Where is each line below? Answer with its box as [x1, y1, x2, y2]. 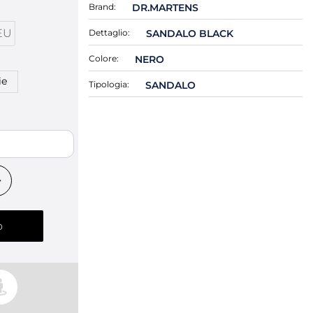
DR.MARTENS [131, 1, 198, 14]
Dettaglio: [89, 27, 130, 38]
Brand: [89, 1, 116, 12]
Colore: [89, 53, 119, 64]
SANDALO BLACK [145, 27, 233, 40]
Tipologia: [89, 79, 129, 89]
